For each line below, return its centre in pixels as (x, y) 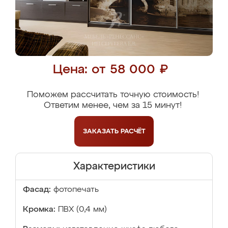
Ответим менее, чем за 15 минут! (113, 106)
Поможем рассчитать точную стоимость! (113, 95)
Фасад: (37, 190)
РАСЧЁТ (133, 131)
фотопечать (76, 190)
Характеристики (114, 166)
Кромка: (39, 210)
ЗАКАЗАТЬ (102, 131)
